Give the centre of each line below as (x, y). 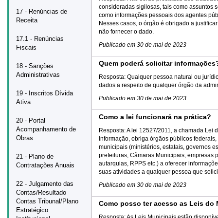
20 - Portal (31, 120)
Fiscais (26, 47)
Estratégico (32, 210)
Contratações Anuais (45, 165)
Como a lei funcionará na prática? (155, 117)
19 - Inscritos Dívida (45, 93)
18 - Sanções (35, 66)
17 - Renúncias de (42, 11)
